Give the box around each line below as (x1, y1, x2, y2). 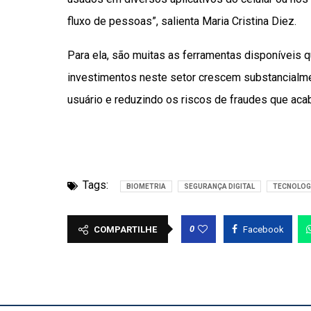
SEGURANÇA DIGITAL (184, 183, 255, 190)
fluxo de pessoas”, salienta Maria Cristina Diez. (67, 15, 296, 28)
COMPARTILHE (94, 224, 157, 235)
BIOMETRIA (126, 183, 166, 190)
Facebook (243, 224, 284, 235)
